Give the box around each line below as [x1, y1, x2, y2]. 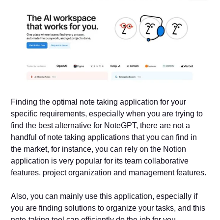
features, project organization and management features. [11, 168, 207, 177]
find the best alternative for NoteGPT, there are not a [11, 121, 191, 130]
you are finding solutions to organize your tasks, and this [11, 203, 206, 212]
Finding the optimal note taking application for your [11, 97, 187, 106]
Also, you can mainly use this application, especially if [11, 192, 198, 200]
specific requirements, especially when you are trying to [11, 109, 203, 118]
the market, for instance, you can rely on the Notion [11, 144, 187, 153]
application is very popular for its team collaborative [11, 156, 189, 165]
